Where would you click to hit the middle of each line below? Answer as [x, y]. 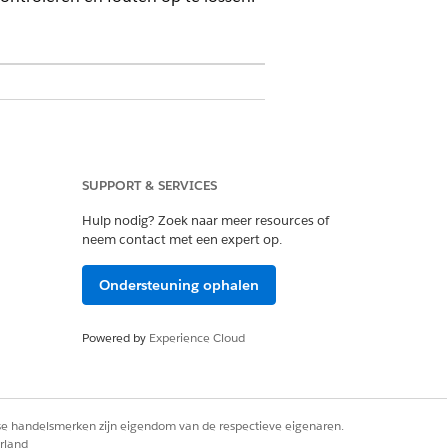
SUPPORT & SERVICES [149, 185]
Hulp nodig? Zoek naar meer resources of [205, 220]
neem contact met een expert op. [182, 239]
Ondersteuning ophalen [179, 285]
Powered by [115, 337]
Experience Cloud [197, 337]
